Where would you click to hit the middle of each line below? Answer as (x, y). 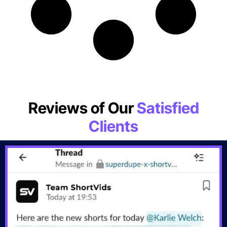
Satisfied (166, 108)
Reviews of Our (81, 108)
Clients (113, 126)
